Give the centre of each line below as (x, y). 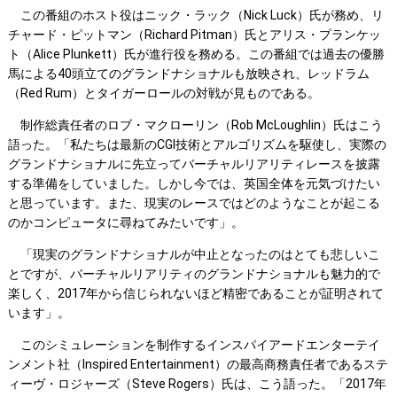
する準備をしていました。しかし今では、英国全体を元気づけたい (194, 184)
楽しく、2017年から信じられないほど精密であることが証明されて (195, 294)
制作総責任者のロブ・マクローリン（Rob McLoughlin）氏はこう (195, 125)
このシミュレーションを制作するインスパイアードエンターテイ (194, 345)
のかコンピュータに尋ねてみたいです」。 (125, 223)
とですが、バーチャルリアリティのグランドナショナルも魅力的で (194, 274)
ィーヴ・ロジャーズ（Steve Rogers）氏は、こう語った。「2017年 (197, 384)
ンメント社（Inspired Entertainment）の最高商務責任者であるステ (198, 365)
